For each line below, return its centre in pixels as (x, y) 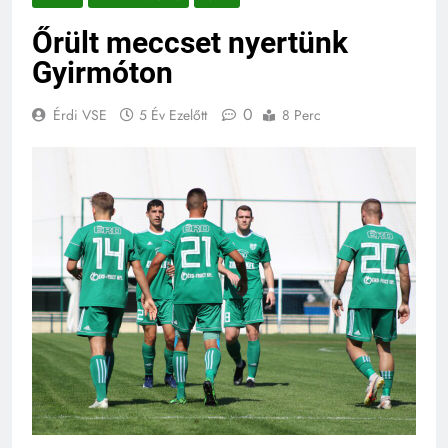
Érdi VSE (80, 114)
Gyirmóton (102, 72)
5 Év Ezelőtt (173, 114)
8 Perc (301, 114)
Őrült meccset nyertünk (190, 42)
